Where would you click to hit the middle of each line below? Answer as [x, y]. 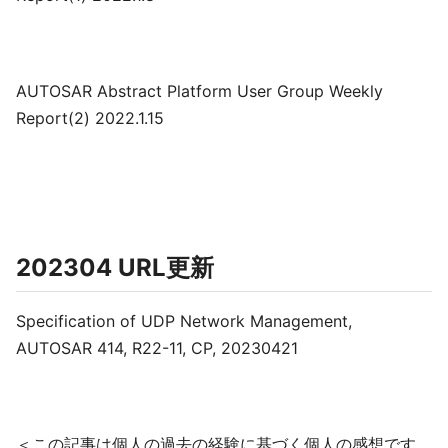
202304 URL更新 [115, 267]
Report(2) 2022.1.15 [90, 118]
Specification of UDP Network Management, [184, 321]
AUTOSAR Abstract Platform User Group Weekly [199, 91]
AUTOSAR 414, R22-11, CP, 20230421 [157, 348]
